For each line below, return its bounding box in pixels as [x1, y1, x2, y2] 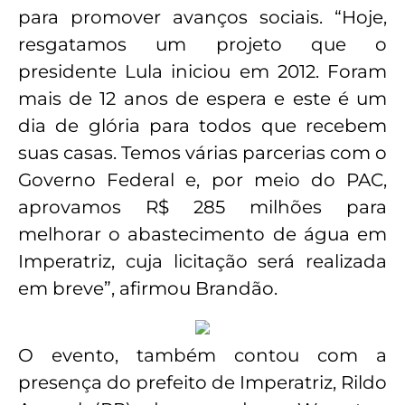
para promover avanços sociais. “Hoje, [18, 5, 387, 28]
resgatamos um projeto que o [18, 33, 387, 55]
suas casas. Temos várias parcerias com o [18, 141, 387, 164]
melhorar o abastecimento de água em [18, 222, 387, 245]
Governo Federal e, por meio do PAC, [18, 168, 387, 191]
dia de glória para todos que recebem [18, 114, 387, 137]
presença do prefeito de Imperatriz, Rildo [18, 372, 387, 394]
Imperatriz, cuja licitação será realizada [18, 250, 387, 272]
